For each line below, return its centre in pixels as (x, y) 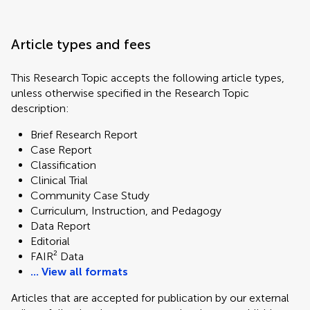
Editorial (50, 241)
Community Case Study (90, 195)
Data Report (61, 226)
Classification (63, 165)
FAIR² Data (57, 256)
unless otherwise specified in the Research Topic (130, 93)
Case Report (61, 150)
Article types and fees (81, 44)
